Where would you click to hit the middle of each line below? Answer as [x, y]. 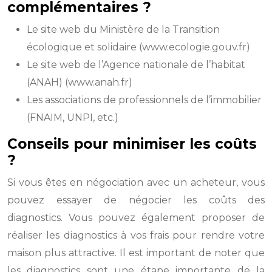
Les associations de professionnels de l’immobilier [144, 100]
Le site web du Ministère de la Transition [123, 29]
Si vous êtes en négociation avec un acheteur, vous [136, 182]
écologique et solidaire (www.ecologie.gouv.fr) [138, 47]
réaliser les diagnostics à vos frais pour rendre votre [136, 235]
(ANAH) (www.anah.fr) [80, 82]
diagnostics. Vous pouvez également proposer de [136, 218]
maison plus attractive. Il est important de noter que [136, 253]
